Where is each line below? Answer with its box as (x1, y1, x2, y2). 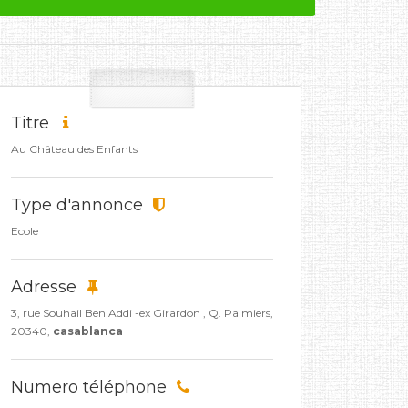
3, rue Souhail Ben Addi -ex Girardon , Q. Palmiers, (11, 306, 273, 320)
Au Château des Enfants (11, 142, 138, 156)
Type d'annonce (11, 195, 148, 215)
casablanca (53, 324, 123, 338)
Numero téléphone (11, 377, 171, 397)
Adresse (11, 277, 81, 297)
